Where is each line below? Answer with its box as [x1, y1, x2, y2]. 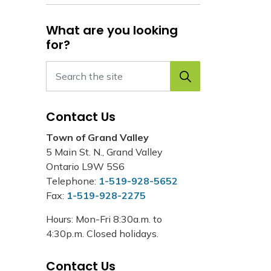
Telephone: [46, 174, 99, 187]
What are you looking [46, 21, 178, 39]
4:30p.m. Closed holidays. [46, 227, 158, 240]
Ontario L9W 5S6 [46, 160, 125, 172]
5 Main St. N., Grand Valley [46, 145, 163, 158]
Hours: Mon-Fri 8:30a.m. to [46, 212, 162, 225]
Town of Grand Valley [46, 131, 149, 143]
